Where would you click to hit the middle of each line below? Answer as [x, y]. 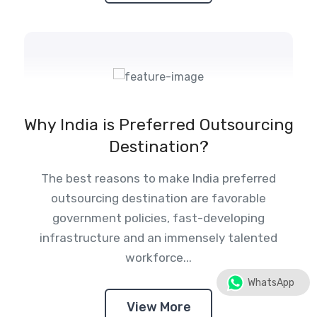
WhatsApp [271, 283]
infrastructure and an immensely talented [158, 238]
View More [158, 307]
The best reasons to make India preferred [158, 179]
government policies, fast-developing [158, 218]
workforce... [158, 258]
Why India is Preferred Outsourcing [158, 125]
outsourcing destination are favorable [158, 198]
